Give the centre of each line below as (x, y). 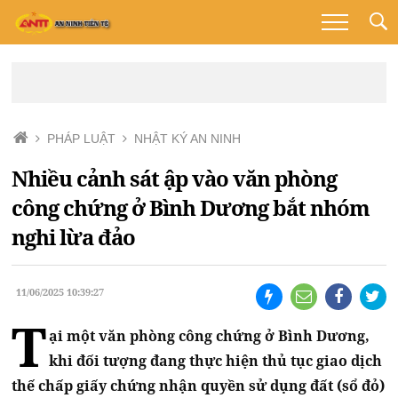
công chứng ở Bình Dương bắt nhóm (191, 208)
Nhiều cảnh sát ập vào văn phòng (175, 179)
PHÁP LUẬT (82, 139)
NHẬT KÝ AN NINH (188, 139)
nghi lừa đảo (74, 237)
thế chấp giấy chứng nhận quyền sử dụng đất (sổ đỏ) (199, 386)
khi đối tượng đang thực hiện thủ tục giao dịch (216, 361)
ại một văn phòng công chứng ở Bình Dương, (210, 336)
